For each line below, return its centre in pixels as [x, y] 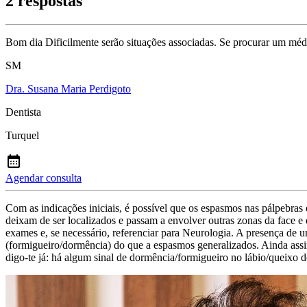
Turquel [22, 136]
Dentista [23, 112]
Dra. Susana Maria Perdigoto [68, 89]
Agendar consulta [44, 178]
